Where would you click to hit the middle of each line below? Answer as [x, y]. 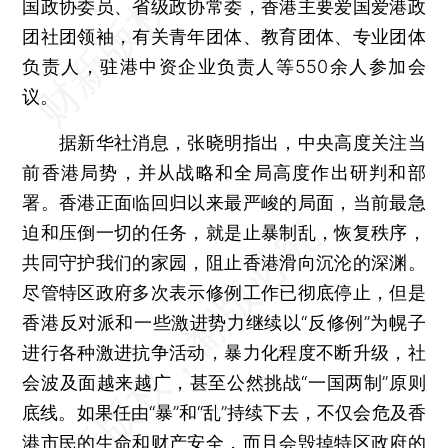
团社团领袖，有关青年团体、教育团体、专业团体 [224, 36]
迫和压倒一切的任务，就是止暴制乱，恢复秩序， [224, 232]
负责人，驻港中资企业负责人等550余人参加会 [224, 66]
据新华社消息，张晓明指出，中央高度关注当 [224, 142]
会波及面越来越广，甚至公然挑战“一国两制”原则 [224, 382]
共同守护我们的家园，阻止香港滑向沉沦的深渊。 [224, 262]
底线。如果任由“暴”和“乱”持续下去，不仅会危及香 [224, 412]
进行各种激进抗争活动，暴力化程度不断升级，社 [224, 352]
